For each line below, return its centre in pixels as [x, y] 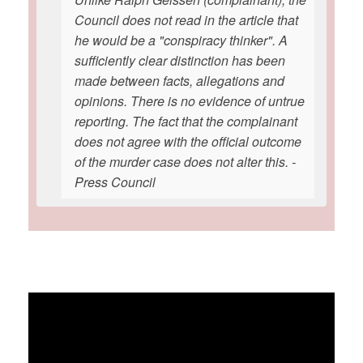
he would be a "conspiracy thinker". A [181, 40]
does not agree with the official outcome [188, 141]
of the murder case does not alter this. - [185, 162]
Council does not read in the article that [186, 20]
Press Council [115, 182]
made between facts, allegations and [179, 81]
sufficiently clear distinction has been [180, 60]
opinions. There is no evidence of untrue [190, 101]
